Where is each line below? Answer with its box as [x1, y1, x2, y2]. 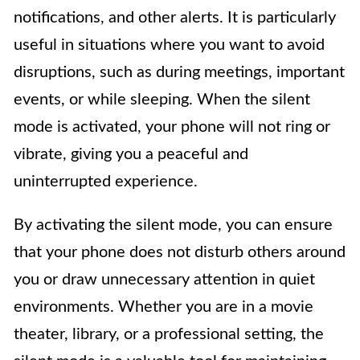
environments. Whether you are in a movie [14, 298, 313, 315]
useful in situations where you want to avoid [14, 36, 325, 53]
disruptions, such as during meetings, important [14, 63, 345, 80]
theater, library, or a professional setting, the [14, 325, 324, 342]
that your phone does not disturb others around [14, 243, 346, 260]
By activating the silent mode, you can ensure [14, 216, 333, 233]
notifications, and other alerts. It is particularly [14, 9, 336, 26]
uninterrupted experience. [14, 173, 198, 190]
